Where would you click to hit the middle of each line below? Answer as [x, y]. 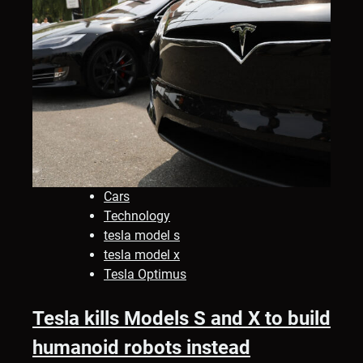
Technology [137, 216]
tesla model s [142, 236]
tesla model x [142, 255]
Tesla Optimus [145, 275]
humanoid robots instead [141, 348]
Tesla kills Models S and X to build [181, 319]
